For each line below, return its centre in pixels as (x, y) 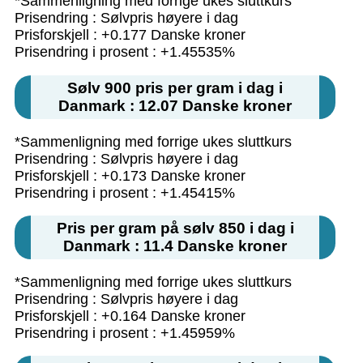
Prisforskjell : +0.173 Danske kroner (130, 175)
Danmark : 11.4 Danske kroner (175, 246)
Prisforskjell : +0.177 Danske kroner (130, 35)
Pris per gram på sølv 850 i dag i (175, 228)
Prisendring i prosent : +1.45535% (125, 52)
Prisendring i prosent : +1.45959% (125, 333)
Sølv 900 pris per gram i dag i (175, 88)
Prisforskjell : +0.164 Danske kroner (130, 316)
